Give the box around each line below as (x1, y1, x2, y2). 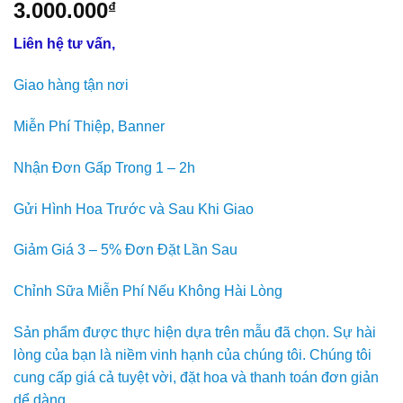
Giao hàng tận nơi (13, 77, 129, 94)
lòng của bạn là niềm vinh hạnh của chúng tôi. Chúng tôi (13, 346, 372, 363)
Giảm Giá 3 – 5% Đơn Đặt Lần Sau (13, 242, 237, 258)
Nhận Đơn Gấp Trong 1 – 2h (13, 159, 195, 175)
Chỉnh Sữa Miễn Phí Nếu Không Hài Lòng (13, 283, 282, 300)
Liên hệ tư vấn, (13, 36, 115, 52)
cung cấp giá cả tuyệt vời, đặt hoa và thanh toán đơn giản (13, 369, 379, 385)
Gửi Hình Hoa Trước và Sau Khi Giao (13, 201, 254, 217)
